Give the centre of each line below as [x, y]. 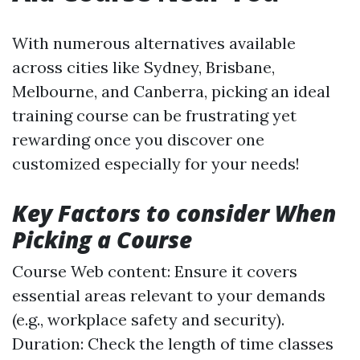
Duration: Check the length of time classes [173, 343]
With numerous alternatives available [154, 43]
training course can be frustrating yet [154, 115]
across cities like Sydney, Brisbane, [143, 67]
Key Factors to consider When [174, 213]
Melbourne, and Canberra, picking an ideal [171, 91]
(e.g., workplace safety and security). [148, 319]
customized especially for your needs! [156, 163]
